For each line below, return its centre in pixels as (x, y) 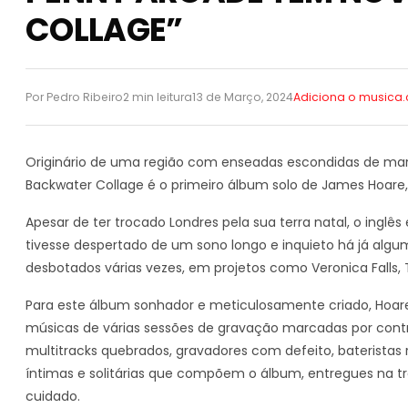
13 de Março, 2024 (243, 97)
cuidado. (53, 396)
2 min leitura (158, 97)
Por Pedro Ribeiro (74, 97)
